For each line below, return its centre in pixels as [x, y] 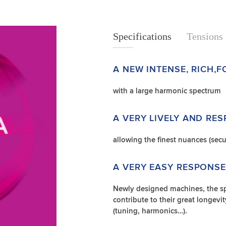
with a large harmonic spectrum [167, 91]
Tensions [205, 36]
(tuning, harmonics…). [150, 211]
